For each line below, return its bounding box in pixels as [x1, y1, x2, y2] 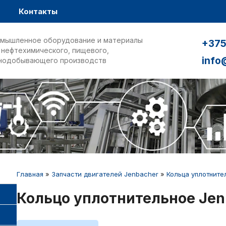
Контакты [19, 7, 58, 16]
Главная [17, 170, 43, 179]
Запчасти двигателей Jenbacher [51, 170, 158, 179]
